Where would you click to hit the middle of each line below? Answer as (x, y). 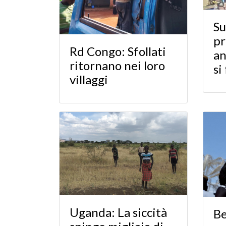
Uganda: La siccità (118, 212)
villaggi (89, 79)
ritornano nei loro (117, 65)
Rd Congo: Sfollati (118, 51)
